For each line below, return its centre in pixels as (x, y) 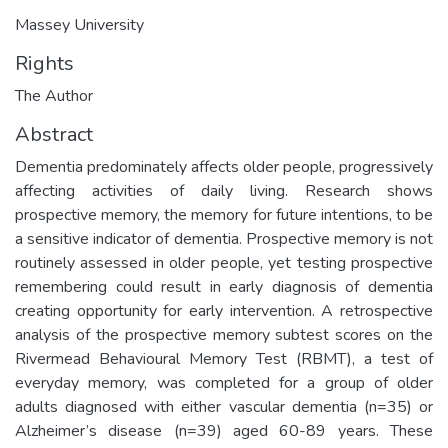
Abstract (54, 134)
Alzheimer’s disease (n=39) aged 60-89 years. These (224, 430)
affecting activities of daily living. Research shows (224, 190)
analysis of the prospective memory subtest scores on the (224, 334)
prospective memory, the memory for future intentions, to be (224, 214)
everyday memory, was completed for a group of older (224, 382)
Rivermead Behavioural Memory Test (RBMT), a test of (224, 358)
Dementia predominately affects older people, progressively (224, 166)
